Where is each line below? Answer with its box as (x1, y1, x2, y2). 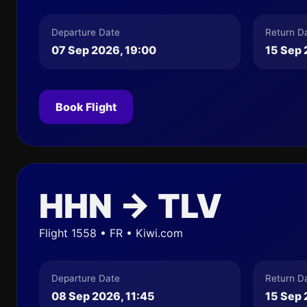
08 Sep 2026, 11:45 (51, 289, 155, 303)
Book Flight (56, 100, 116, 114)
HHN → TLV (39, 186, 222, 226)
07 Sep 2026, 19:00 (51, 43, 156, 57)
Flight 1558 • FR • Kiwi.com (39, 226, 183, 240)
